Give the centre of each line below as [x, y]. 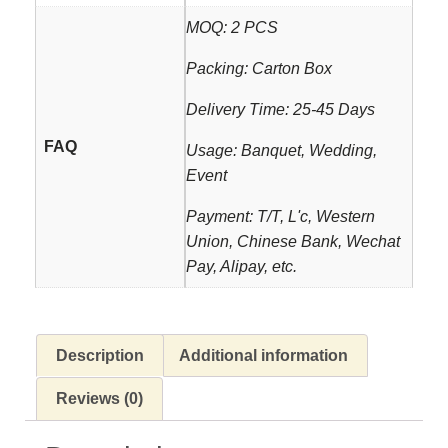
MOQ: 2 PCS [232, 27]
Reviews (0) [100, 399]
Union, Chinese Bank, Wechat [293, 241]
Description [100, 355]
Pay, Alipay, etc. [241, 266]
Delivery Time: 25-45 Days [280, 109]
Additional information [263, 355]
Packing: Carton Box [259, 68]
